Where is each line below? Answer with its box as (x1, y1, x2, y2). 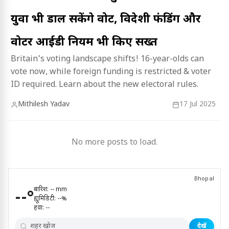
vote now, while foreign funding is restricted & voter (11, 67, 211, 78)
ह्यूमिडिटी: (34, 195, 57, 203)
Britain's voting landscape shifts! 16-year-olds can (11, 54, 204, 65)
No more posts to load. (72, 138, 157, 148)
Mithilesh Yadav (18, 100, 70, 109)
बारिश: (34, 186, 50, 194)
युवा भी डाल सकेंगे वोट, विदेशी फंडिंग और (11, 12, 201, 27)
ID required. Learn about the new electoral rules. (11, 80, 198, 90)
